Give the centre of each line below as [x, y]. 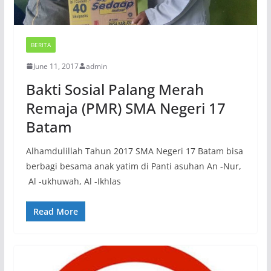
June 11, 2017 [56, 66]
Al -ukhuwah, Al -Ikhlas [73, 181]
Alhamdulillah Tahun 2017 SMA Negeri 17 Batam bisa [134, 151]
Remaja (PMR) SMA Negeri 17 [126, 108]
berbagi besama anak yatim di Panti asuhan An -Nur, [133, 166]
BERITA [41, 44]
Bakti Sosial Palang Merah [115, 89]
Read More [55, 211]
